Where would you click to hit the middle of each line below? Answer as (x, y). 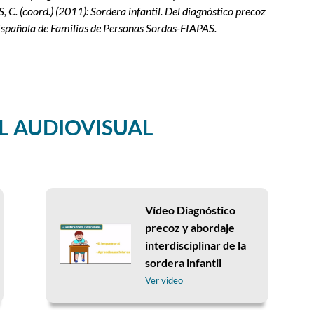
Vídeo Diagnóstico (190, 210)
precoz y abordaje (190, 228)
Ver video (164, 281)
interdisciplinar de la (196, 245)
